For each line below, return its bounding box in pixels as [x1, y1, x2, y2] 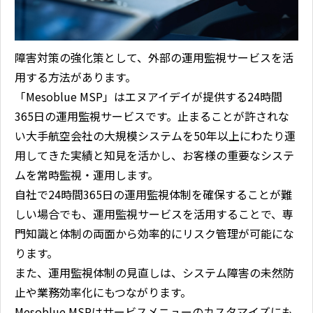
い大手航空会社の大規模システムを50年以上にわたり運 [15, 126, 296, 144]
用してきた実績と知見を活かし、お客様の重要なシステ [15, 146, 294, 163]
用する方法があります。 [15, 68, 136, 85]
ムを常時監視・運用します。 [15, 166, 159, 183]
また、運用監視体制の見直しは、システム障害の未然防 [15, 263, 294, 281]
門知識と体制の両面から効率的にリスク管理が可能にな [15, 224, 294, 242]
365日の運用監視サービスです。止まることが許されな [15, 107, 289, 124]
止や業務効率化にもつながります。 [15, 283, 191, 300]
